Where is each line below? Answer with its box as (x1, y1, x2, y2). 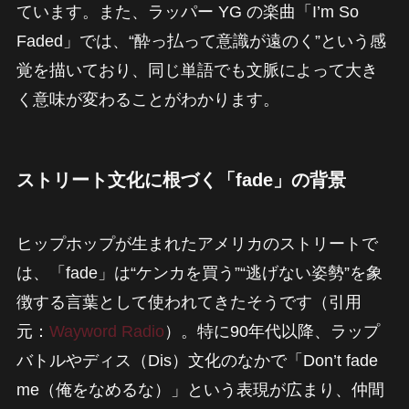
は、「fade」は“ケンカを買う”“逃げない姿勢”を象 (16, 263, 383, 282)
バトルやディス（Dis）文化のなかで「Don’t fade (16, 351, 378, 370)
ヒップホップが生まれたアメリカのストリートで (16, 234, 378, 253)
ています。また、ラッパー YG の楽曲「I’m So (16, 3, 359, 22)
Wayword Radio (48, 321, 164, 341)
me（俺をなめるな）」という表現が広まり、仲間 (16, 380, 384, 399)
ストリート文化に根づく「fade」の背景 (16, 170, 346, 191)
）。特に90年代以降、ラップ (163, 321, 380, 341)
